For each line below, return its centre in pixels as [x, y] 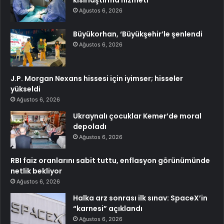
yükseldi [25, 89]
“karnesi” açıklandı [108, 209]
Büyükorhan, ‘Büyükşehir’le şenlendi [138, 34]
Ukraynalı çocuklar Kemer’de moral [137, 116]
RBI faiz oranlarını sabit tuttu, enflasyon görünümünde [110, 161]
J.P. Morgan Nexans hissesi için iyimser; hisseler [97, 79]
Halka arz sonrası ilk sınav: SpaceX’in [140, 198]
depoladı [90, 127]
